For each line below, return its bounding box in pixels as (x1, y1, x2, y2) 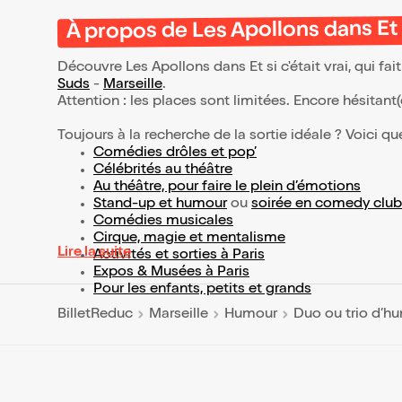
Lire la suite (57, 246, 131, 261)
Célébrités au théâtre (93, 163, 232, 179)
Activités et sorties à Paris (93, 249, 265, 264)
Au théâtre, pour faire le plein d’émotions (93, 180, 361, 196)
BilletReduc (57, 307, 133, 322)
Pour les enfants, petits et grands (93, 283, 311, 298)
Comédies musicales (93, 214, 233, 230)
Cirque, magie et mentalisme (93, 232, 285, 247)
